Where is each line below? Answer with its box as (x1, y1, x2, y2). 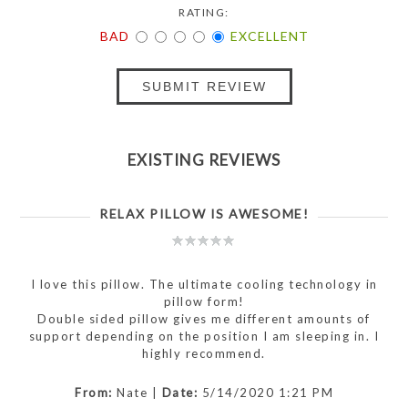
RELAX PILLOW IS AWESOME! (99, 206, 309, 222)
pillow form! (163, 294, 245, 310)
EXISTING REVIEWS (127, 150, 280, 170)
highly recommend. (142, 346, 266, 362)
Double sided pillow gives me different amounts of (37, 311, 371, 327)
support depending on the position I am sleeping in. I (28, 329, 380, 344)
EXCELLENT (229, 28, 309, 45)
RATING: (178, 5, 229, 20)
